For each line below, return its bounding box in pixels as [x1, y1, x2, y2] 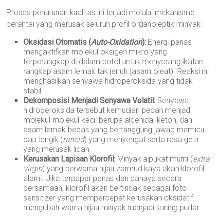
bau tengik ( [23, 135, 63, 144]
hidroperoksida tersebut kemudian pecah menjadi [23, 106, 192, 115]
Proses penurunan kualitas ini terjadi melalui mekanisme [6, 8, 195, 17]
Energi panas [146, 37, 192, 47]
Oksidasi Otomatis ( [23, 37, 91, 47]
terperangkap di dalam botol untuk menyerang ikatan [23, 57, 203, 66]
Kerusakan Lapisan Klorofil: [23, 154, 116, 163]
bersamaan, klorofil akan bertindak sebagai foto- [23, 183, 190, 193]
